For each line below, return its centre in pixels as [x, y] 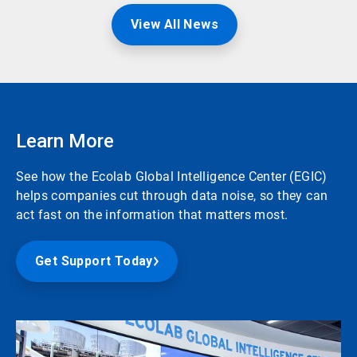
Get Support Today [94, 261]
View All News [175, 25]
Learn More [65, 141]
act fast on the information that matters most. [152, 215]
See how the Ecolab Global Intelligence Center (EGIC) [172, 177]
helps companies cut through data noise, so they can [172, 196]
